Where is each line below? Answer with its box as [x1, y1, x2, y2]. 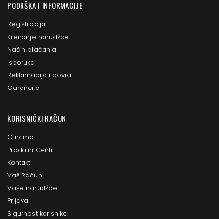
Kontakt [7, 158, 31, 168]
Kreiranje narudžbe [7, 32, 69, 42]
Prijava [7, 196, 29, 206]
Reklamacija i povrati [7, 70, 75, 80]
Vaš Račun [7, 171, 42, 180]
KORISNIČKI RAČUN [7, 113, 66, 124]
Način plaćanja [7, 45, 56, 55]
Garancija [7, 83, 40, 93]
